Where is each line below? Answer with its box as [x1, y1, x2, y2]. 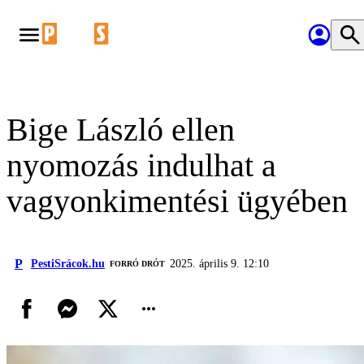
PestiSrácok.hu [31, 258, 105, 270]
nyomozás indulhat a [6, 147, 276, 184]
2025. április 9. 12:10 [170, 258, 269, 270]
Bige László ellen [6, 111, 235, 148]
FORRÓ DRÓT [110, 259, 165, 268]
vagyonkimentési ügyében [6, 183, 348, 219]
